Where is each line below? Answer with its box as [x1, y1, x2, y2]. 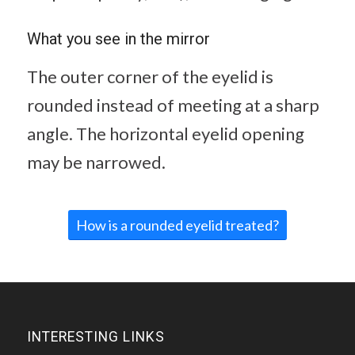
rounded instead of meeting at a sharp [26, 94, 319, 116]
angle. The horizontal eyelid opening [26, 122, 304, 144]
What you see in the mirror [26, 29, 210, 49]
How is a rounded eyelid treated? [75, 216, 279, 234]
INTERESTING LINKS [26, 329, 165, 345]
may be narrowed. [26, 151, 166, 173]
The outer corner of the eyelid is [26, 65, 273, 87]
